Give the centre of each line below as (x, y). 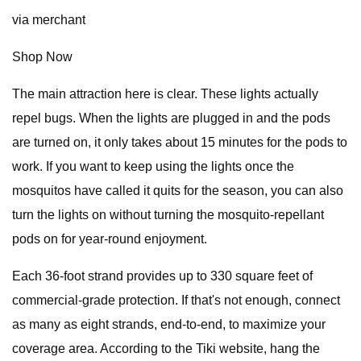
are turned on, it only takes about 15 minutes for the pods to (180, 142)
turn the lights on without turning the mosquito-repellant (168, 215)
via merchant (49, 20)
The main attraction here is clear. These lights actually (165, 94)
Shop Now (42, 57)
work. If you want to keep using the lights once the (153, 166)
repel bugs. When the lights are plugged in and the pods (171, 118)
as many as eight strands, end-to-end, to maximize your (169, 324)
